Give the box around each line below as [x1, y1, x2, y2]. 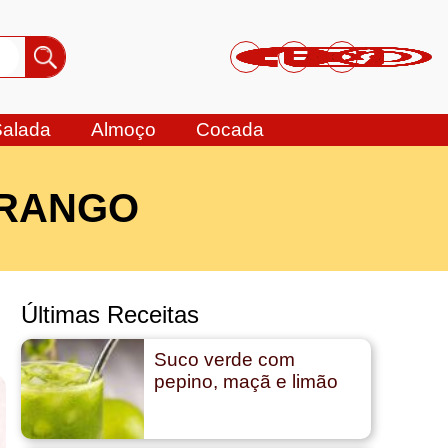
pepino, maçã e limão [153, 371, 338, 392]
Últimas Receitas [21, 301, 199, 328]
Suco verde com [153, 349, 295, 370]
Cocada [196, 119, 264, 140]
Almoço [91, 119, 156, 140]
